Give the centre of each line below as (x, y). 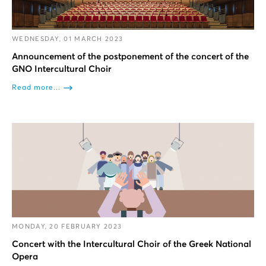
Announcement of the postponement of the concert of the (130, 56)
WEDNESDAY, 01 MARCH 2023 (68, 39)
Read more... (36, 88)
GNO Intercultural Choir (62, 69)
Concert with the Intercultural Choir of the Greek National (132, 244)
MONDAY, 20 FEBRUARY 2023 (67, 226)
